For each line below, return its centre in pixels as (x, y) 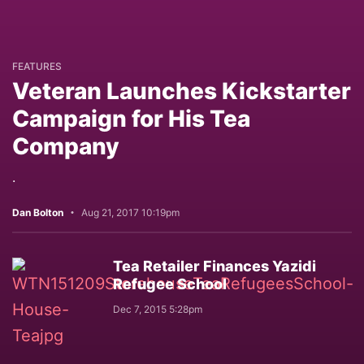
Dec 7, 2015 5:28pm (158, 309)
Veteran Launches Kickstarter (182, 91)
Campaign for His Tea (131, 119)
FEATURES (37, 66)
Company (66, 146)
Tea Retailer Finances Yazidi (214, 266)
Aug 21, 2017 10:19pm (130, 212)
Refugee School (170, 284)
